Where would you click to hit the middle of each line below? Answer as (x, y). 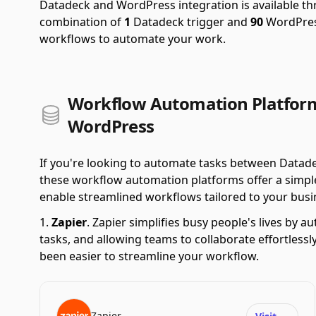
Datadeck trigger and (190, 22)
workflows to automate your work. (133, 39)
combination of (82, 22)
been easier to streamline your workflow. (149, 256)
